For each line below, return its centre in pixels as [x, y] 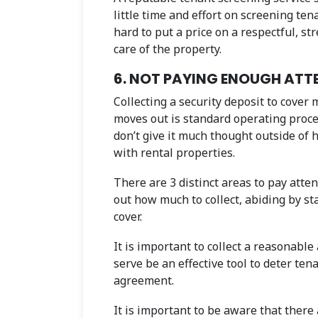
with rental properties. [174, 152]
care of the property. [168, 49]
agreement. [148, 280]
